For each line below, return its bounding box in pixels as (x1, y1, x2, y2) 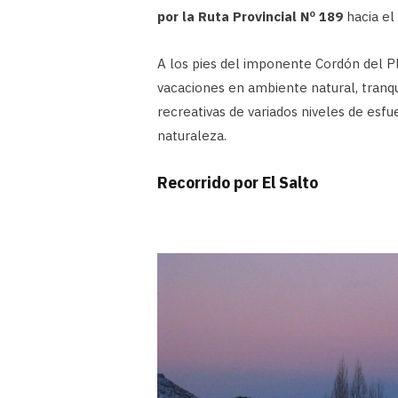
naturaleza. (157, 126, 227, 144)
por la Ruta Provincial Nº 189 (157, 7, 343, 25)
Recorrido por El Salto (157, 171, 318, 193)
